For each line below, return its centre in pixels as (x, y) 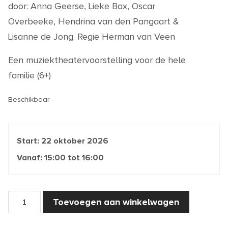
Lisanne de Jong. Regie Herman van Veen (92, 37)
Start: (29, 141)
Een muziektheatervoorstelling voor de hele (97, 60)
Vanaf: (31, 158)
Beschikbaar (29, 99)
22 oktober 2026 (75, 141)
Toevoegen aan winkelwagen (116, 202)
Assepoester (31, 195)
